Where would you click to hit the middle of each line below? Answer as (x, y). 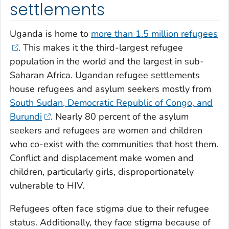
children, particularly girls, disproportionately (102, 172)
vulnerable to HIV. (47, 186)
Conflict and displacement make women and (102, 158)
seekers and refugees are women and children (106, 131)
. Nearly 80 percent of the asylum (119, 117)
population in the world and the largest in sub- (107, 62)
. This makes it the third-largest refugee (100, 48)
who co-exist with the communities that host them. (114, 144)
